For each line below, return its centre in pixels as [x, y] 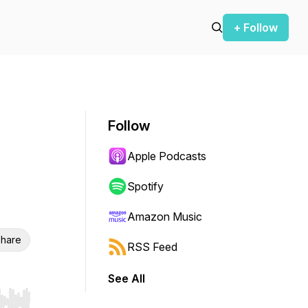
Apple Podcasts [167, 156]
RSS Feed [152, 247]
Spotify [145, 186]
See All [126, 278]
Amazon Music [165, 217]
